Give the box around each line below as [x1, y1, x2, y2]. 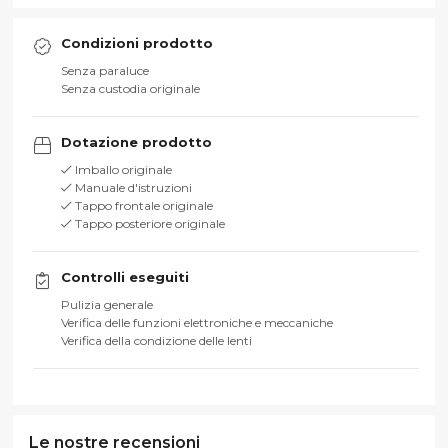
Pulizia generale [60, 296, 153, 312]
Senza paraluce [60, 62, 149, 78]
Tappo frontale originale [71, 197, 213, 213]
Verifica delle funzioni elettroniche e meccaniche [60, 314, 333, 330]
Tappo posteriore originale [71, 215, 225, 231]
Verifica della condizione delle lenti [60, 332, 252, 348]
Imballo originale [71, 161, 172, 177]
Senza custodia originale [60, 80, 200, 96]
